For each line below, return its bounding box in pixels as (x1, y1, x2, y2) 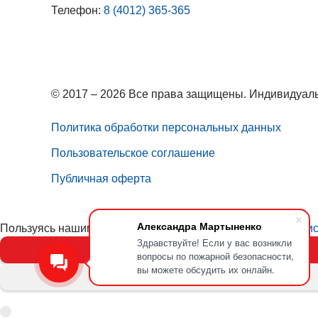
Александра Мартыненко (137, 219, 262, 233)
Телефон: (51, 4, 104, 17)
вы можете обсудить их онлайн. (137, 263, 275, 276)
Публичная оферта (51, 172, 151, 185)
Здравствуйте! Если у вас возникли (137, 236, 292, 249)
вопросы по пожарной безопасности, (137, 249, 294, 263)
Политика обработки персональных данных (51, 121, 281, 133)
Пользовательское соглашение (51, 146, 215, 159)
